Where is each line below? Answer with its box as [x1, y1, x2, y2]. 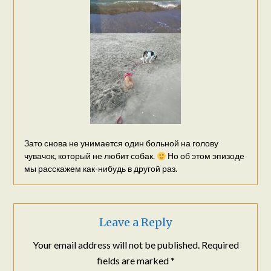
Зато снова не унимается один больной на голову [24, 138, 218, 149]
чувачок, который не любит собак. [24, 151, 157, 162]
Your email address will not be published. [32, 239, 200, 251]
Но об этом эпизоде [166, 151, 245, 162]
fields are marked [96, 255, 171, 267]
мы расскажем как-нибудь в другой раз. [24, 163, 177, 174]
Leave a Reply [99, 215, 172, 230]
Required [201, 239, 239, 251]
